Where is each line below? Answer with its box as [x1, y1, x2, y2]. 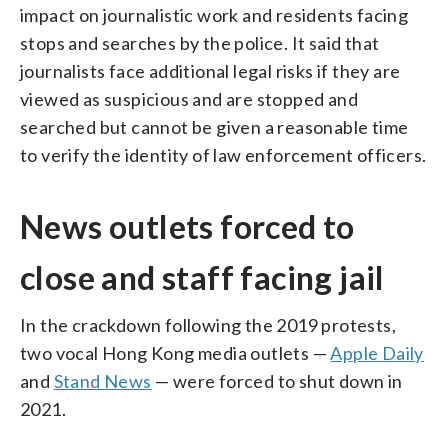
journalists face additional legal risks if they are [20, 59, 401, 82]
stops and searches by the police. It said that [20, 31, 380, 54]
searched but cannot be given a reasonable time [20, 115, 409, 138]
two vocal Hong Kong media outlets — [20, 341, 331, 364]
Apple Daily [330, 341, 424, 364]
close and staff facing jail [20, 257, 385, 297]
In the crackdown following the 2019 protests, [20, 313, 396, 336]
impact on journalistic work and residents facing [20, 3, 409, 26]
